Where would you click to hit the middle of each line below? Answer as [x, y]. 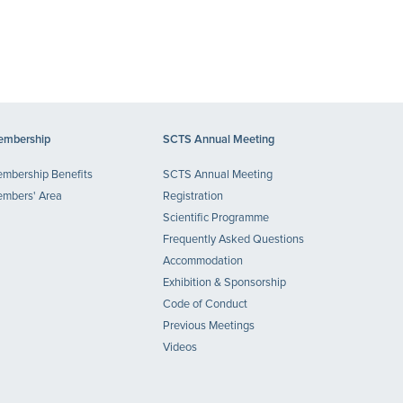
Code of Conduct [205, 304]
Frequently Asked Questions [233, 240]
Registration [193, 197]
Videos [180, 348]
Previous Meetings [209, 326]
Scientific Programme [216, 218]
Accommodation [203, 261]
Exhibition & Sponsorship [224, 283]
